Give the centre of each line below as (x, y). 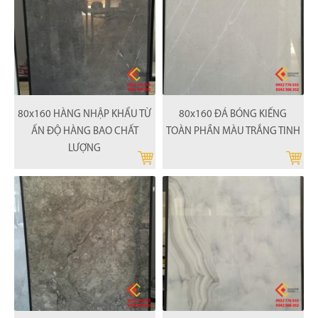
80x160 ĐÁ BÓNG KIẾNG (233, 114)
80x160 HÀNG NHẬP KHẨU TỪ (85, 114)
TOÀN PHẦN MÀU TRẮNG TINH (233, 131)
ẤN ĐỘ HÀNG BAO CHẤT (84, 131)
